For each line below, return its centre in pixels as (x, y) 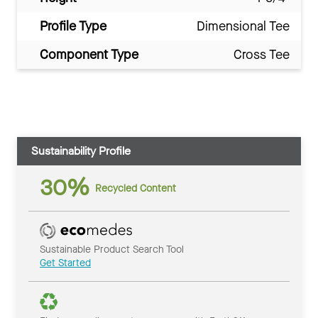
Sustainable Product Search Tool (112, 250)
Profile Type (73, 27)
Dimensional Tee (243, 27)
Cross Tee (262, 55)
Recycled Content (136, 188)
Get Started (65, 263)
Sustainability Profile (81, 151)
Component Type (89, 55)
